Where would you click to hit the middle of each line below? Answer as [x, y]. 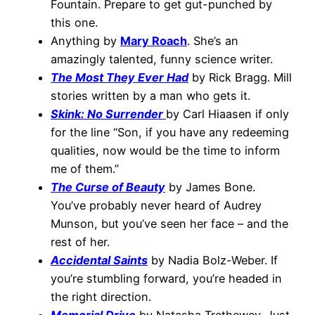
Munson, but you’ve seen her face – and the [169, 223]
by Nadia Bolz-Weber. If [213, 260]
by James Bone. [210, 187]
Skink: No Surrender [107, 114]
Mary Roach [154, 40]
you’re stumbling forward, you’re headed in [166, 278]
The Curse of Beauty [108, 187]
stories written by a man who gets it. [150, 95]
